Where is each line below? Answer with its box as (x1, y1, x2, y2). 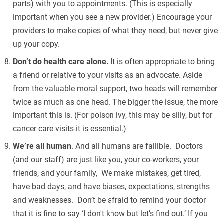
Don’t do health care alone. (13, 56, 109, 66)
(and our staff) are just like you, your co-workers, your (13, 154, 199, 164)
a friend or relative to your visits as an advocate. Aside (13, 70, 202, 80)
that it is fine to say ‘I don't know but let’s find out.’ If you (13, 208, 208, 218)
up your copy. (13, 39, 60, 49)
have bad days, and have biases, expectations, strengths (13, 181, 210, 191)
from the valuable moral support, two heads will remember (13, 83, 217, 93)
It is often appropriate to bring (109, 56, 215, 66)
